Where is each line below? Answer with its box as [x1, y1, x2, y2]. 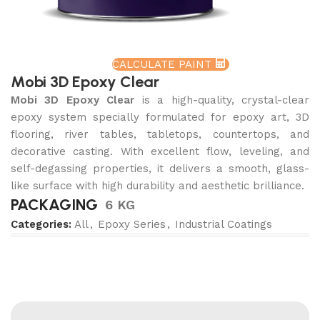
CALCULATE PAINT [112, 58, 215, 71]
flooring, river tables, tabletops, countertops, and [11, 128, 309, 141]
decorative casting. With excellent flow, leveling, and [11, 145, 309, 159]
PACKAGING [11, 195, 99, 215]
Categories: [11, 218, 72, 231]
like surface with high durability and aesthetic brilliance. [11, 179, 305, 193]
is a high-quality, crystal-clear [134, 94, 310, 107]
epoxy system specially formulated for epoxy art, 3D [11, 111, 309, 124]
